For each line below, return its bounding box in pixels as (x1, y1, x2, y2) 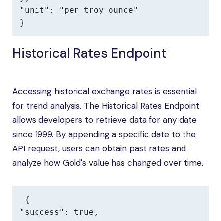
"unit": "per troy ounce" (20, 5, 138, 15)
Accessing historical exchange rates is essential (12, 86, 197, 97)
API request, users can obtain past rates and (12, 143, 186, 154)
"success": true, (20, 207, 99, 217)
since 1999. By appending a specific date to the (12, 129, 196, 140)
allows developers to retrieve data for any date (12, 114, 197, 125)
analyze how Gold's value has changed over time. (12, 157, 203, 168)
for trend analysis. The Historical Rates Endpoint (12, 100, 199, 111)
